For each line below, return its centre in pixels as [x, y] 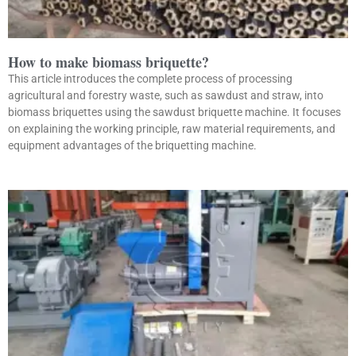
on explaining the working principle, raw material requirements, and [172, 128]
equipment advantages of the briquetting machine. [132, 145]
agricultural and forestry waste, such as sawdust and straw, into [166, 95]
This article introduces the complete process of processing [150, 78]
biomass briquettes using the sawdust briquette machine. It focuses [174, 112]
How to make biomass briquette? [108, 62]
